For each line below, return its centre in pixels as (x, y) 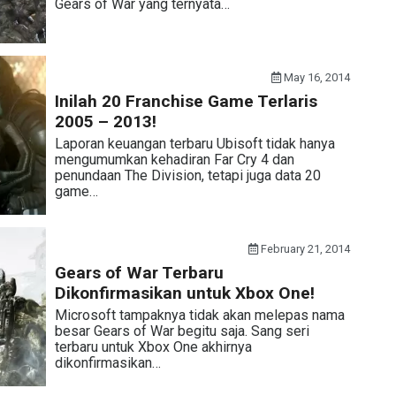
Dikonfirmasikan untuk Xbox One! (184, 293)
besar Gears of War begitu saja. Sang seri (182, 331)
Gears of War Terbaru (139, 273)
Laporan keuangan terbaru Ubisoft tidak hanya (194, 144)
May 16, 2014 (316, 77)
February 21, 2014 (305, 249)
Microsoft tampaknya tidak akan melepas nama (199, 315)
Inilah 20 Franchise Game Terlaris (186, 101)
